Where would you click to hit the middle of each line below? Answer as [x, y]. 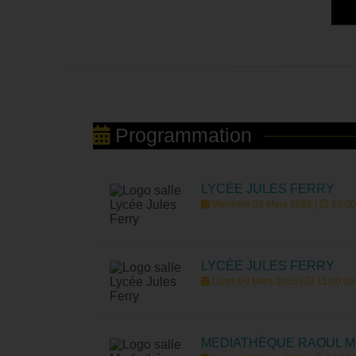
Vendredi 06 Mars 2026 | [264, 204]
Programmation [181, 135]
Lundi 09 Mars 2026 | [257, 281]
